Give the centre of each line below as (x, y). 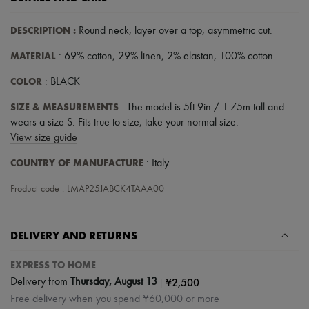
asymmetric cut (239, 31)
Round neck (102, 31)
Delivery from (40, 282)
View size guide (44, 138)
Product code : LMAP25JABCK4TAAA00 (87, 189)
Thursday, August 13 (114, 282)
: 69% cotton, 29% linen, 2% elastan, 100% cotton (165, 56)
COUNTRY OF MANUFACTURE (77, 163)
